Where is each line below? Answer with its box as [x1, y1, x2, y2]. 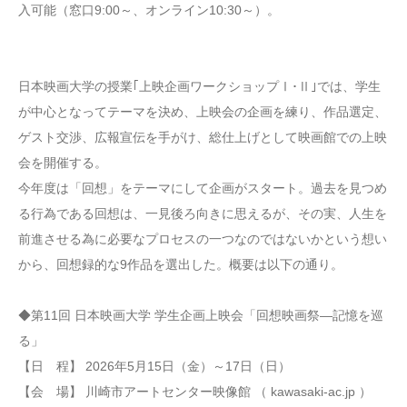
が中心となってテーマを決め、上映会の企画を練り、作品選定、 [18, 104, 387, 119]
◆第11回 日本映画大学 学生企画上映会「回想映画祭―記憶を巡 [18, 307, 383, 323]
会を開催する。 [18, 154, 107, 170]
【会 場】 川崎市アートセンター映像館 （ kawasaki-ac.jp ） [18, 383, 372, 399]
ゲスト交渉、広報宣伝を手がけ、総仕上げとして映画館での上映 [18, 129, 387, 144]
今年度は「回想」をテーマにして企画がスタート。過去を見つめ [18, 180, 387, 195]
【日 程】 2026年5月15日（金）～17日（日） [18, 358, 291, 373]
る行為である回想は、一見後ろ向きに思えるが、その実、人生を [18, 205, 387, 221]
